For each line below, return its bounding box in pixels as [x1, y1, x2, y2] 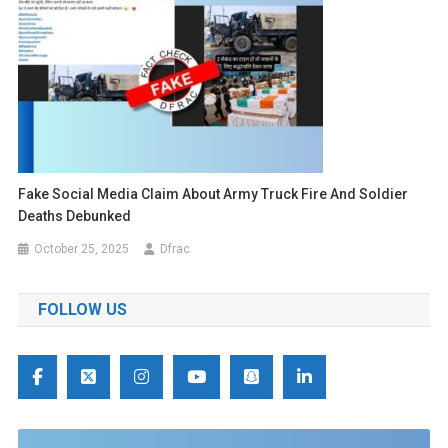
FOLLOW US [37, 300, 127, 320]
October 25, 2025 [34, 242, 130, 257]
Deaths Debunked [18, 208, 132, 225]
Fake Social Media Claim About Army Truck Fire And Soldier [18, 186, 409, 203]
